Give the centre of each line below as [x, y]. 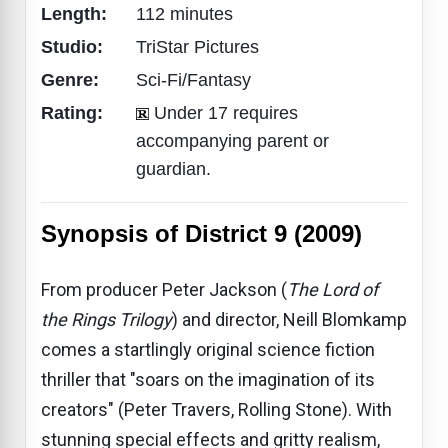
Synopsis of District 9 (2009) [201, 233]
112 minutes [184, 13]
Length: [76, 13]
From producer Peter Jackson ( [164, 289]
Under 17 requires [226, 112]
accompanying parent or [232, 140]
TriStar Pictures [197, 46]
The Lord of [332, 289]
